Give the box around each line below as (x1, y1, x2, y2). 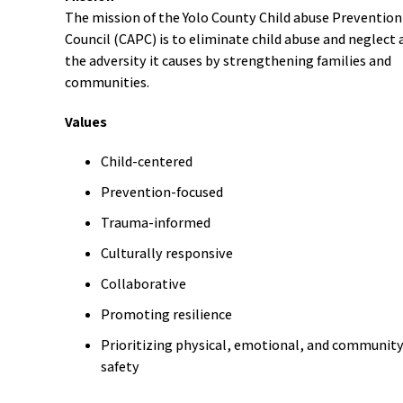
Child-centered (101, 152, 193, 171)
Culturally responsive (101, 244, 234, 263)
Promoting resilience (101, 305, 233, 324)
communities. (65, 73, 150, 92)
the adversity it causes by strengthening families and (65, 51, 392, 70)
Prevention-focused (101, 183, 224, 201)
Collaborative (101, 274, 187, 293)
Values (65, 112, 108, 131)
